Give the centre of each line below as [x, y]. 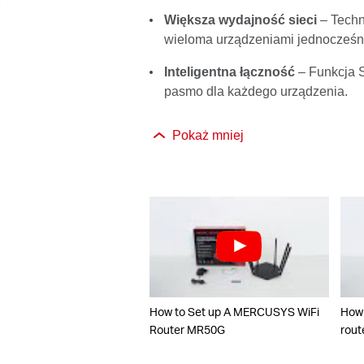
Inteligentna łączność [231, 71]
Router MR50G [187, 330]
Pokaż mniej [208, 135]
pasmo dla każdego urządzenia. [256, 91]
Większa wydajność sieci [242, 19]
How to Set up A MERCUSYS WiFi [234, 312]
